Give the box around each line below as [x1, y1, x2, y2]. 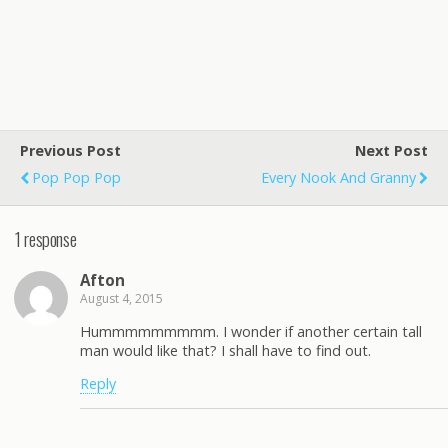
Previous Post [20, 141, 121, 160]
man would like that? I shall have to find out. [80, 340, 371, 360]
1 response [15, 224, 77, 252]
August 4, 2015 [80, 290, 163, 308]
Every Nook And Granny [261, 168, 416, 187]
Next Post [355, 141, 428, 160]
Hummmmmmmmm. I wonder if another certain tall [80, 321, 422, 341]
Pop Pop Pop [32, 168, 121, 187]
